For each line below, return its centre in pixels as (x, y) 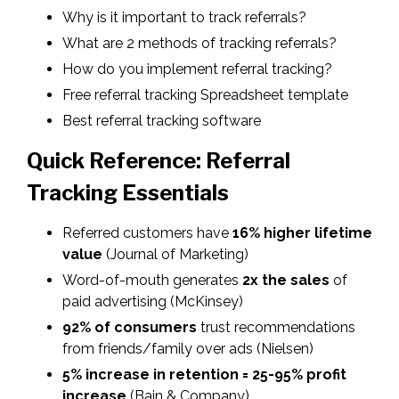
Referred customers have (147, 233)
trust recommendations (276, 328)
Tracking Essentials (128, 193)
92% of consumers (130, 328)
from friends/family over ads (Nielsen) (188, 349)
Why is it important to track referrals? (184, 18)
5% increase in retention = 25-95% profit (204, 375)
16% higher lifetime (302, 233)
